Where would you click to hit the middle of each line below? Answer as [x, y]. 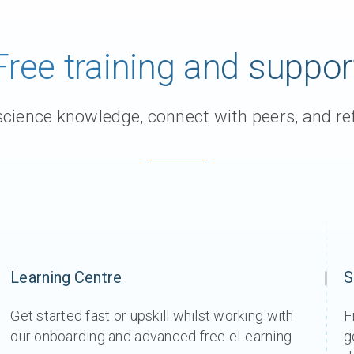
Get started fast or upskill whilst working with [152, 316]
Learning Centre [66, 277]
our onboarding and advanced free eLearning [151, 336]
